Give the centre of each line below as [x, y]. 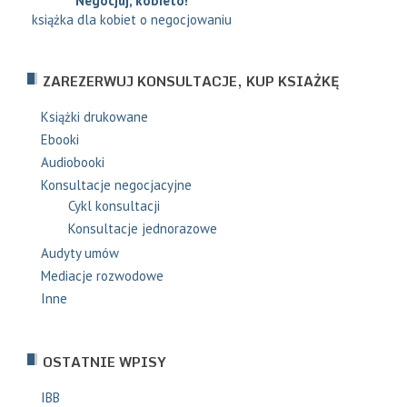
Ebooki [60, 140]
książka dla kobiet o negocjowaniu [132, 20]
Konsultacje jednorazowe [143, 229]
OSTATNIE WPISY [104, 362]
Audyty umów [80, 253]
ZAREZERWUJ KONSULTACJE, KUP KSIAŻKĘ [191, 81]
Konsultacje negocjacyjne [116, 185]
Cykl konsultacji [114, 206]
